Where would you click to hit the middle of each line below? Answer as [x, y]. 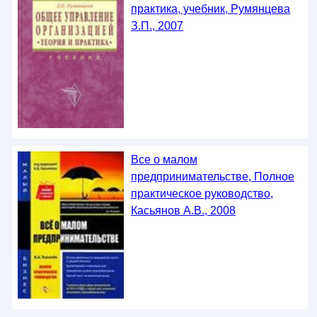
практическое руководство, [202, 193]
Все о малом [164, 159]
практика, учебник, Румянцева [210, 8]
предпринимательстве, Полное [212, 176]
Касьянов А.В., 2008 [183, 210]
